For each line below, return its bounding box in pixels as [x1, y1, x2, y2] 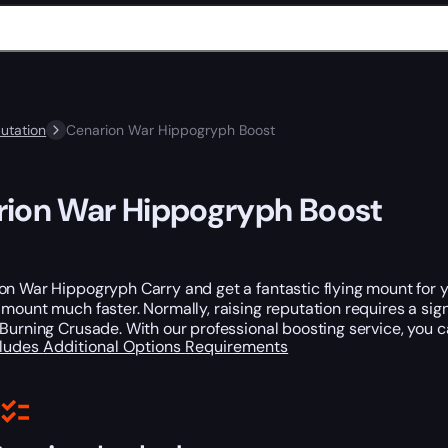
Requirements [185, 336, 289, 358]
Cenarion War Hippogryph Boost [66, 121, 276, 139]
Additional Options [43, 336, 186, 358]
